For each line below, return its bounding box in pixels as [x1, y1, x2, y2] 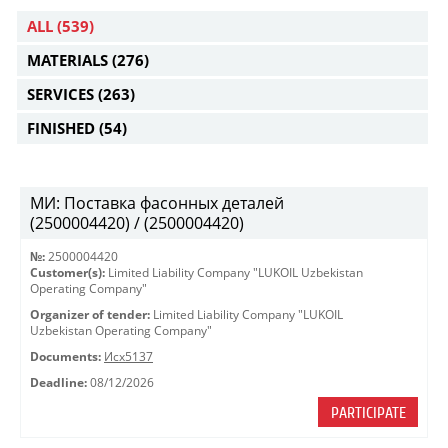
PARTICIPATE [330, 404, 406, 422]
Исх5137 [104, 349, 153, 364]
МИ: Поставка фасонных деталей [30, 192, 284, 214]
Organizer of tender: [30, 307, 150, 322]
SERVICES [27, 84, 98, 104]
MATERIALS [27, 50, 112, 70]
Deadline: [30, 375, 87, 390]
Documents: [30, 349, 101, 364]
